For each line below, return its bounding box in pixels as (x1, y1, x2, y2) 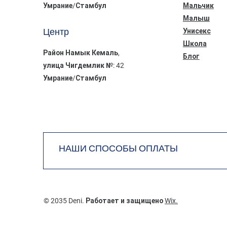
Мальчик (182, 1, 214, 10)
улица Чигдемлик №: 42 (43, 61, 124, 69)
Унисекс (182, 26, 211, 35)
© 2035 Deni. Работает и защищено (44, 196, 165, 205)
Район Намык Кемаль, (43, 48, 120, 57)
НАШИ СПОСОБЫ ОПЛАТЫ (59, 142, 178, 154)
